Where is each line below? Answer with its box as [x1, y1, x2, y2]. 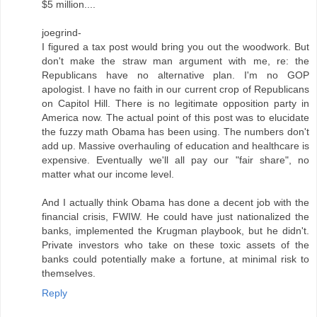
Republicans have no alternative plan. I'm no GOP [42, 69, 309, 81]
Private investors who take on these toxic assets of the [42, 239, 309, 251]
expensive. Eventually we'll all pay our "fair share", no [42, 154, 309, 166]
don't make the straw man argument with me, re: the [42, 55, 309, 67]
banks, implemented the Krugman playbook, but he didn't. [42, 225, 309, 237]
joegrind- [42, 27, 81, 39]
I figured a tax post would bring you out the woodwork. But [42, 41, 309, 53]
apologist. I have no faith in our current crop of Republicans [42, 83, 309, 96]
